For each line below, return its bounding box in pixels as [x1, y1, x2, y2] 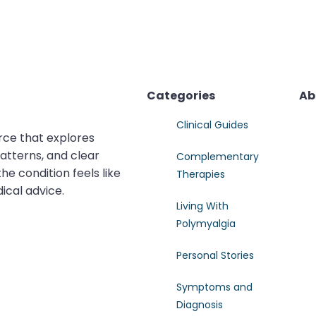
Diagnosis [176, 298, 223, 312]
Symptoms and [176, 280, 253, 294]
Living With [176, 199, 229, 213]
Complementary [176, 150, 259, 164]
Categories [147, 87, 215, 104]
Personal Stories [176, 248, 254, 262]
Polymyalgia [176, 217, 236, 231]
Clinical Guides [176, 118, 248, 132]
